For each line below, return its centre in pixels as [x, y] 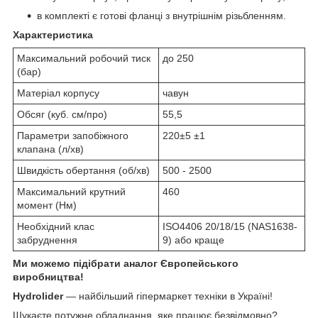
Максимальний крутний [71, 191]
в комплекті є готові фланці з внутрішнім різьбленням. [161, 15]
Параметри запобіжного [73, 135]
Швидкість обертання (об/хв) [83, 170]
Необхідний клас [56, 226]
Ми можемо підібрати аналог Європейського [126, 263]
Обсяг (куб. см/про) [62, 114]
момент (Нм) [47, 205]
